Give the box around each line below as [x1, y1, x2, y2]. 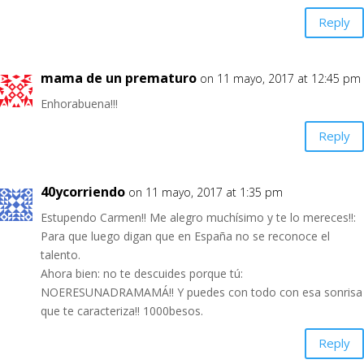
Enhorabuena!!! [41, 95, 118, 111]
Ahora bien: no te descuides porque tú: [41, 265, 243, 281]
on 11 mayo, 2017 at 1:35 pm [128, 184, 283, 200]
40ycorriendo [41, 182, 125, 201]
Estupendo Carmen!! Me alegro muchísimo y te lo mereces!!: [41, 209, 356, 225]
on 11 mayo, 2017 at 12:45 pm [200, 70, 361, 86]
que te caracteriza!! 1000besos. [41, 302, 203, 318]
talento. [41, 246, 80, 262]
